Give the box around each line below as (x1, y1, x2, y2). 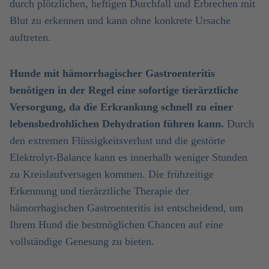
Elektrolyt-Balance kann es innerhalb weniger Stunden (10, 151, 247, 163)
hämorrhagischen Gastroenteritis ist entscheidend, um (10, 202, 243, 214)
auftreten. (10, 31, 51, 43)
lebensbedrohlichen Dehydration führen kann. (10, 118, 224, 130)
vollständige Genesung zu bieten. (10, 235, 154, 247)
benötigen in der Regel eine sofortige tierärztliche (10, 84, 238, 96)
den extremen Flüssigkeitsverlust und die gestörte (10, 134, 225, 147)
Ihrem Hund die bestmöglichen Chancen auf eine (10, 219, 223, 231)
